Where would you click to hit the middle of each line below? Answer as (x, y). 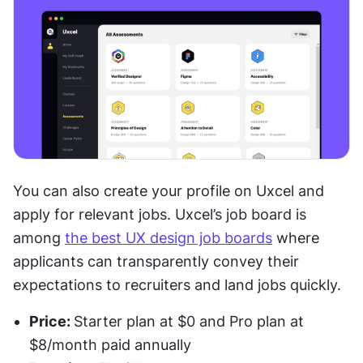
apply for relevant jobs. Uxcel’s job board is (160, 214)
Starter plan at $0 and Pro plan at (189, 321)
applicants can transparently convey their (156, 261)
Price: (51, 321)
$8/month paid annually (110, 344)
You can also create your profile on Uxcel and (169, 190)
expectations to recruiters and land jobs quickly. (179, 284)
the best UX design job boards (169, 237)
